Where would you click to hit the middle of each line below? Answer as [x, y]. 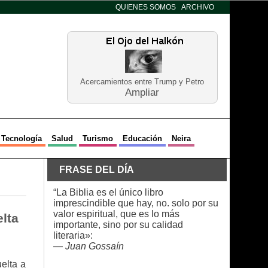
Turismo [98, 138]
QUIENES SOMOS [145, 7]
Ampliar [142, 92]
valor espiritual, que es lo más [116, 214]
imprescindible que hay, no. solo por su [135, 203]
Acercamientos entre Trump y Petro [142, 82]
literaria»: [73, 235]
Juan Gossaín [94, 246]
